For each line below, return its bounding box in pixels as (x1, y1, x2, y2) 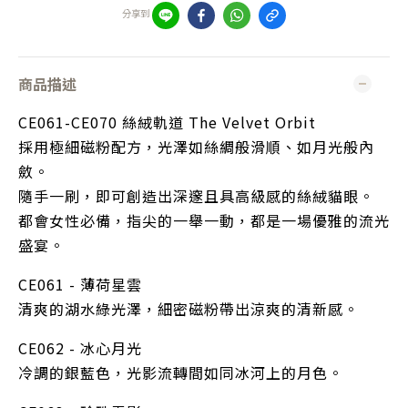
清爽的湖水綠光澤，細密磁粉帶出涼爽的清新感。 (18, 298, 359, 320)
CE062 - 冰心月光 (18, 337, 142, 359)
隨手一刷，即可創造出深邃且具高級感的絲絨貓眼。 (18, 185, 374, 207)
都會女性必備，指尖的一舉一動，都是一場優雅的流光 (18, 209, 390, 231)
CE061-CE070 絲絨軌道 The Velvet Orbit (18, 111, 316, 133)
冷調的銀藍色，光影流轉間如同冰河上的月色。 (18, 362, 343, 383)
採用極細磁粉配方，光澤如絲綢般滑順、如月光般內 (18, 136, 374, 158)
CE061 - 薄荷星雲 (18, 273, 142, 295)
